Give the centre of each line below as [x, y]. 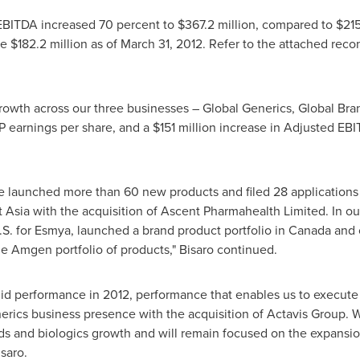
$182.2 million [49, 44]
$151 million [184, 127]
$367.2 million [216, 25]
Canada [309, 230]
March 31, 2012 [161, 44]
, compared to [295, 25]
